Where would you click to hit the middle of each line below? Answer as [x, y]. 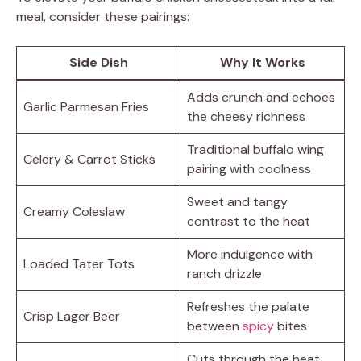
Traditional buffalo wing [255, 150]
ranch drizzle [224, 274]
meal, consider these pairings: [103, 17]
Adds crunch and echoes [261, 98]
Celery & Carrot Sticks [89, 160]
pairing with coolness [249, 169]
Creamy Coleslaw [74, 212]
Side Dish [98, 63]
